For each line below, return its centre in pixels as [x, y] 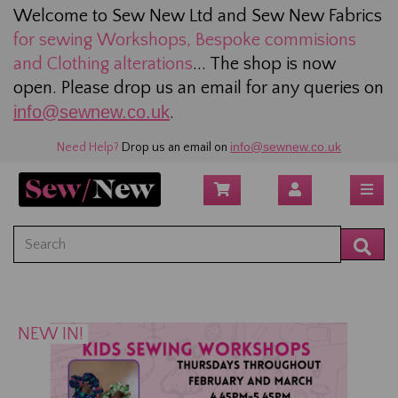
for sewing [53, 40]
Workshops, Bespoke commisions [227, 40]
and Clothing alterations [103, 64]
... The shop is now [264, 64]
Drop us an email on [175, 147]
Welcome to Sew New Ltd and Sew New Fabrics [198, 16]
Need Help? [88, 147]
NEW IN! [51, 334]
